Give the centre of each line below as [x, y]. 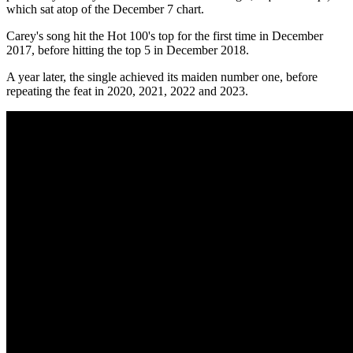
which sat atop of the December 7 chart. [105, 9]
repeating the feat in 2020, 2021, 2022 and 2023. [127, 91]
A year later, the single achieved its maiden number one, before [162, 77]
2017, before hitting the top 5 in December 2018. [128, 50]
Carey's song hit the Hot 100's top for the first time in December [165, 36]
